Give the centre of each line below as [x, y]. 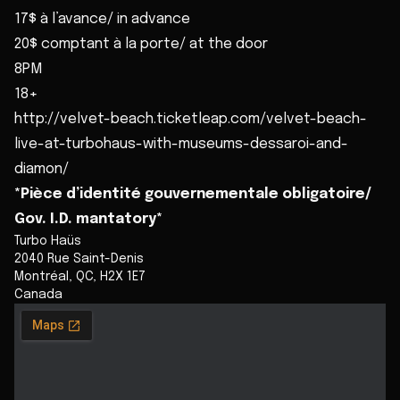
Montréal [42, 277]
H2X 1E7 [123, 277]
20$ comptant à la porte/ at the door [141, 45]
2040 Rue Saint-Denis [79, 259]
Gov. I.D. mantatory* [88, 220]
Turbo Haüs [48, 242]
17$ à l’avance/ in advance [102, 20]
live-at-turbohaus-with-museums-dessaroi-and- [181, 145]
